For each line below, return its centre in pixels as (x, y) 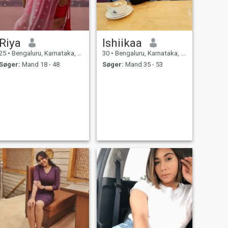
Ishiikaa (122, 42)
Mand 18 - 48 (40, 65)
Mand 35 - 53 (143, 65)
